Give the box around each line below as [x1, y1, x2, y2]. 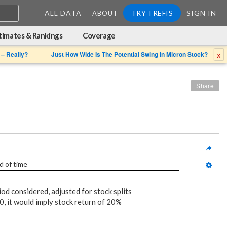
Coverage [83, 31, 116, 40]
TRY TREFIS [131, 9, 173, 17]
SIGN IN [186, 9, 216, 17]
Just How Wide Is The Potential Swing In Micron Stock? [51, 50, 208, 59]
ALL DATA [44, 9, 82, 17]
